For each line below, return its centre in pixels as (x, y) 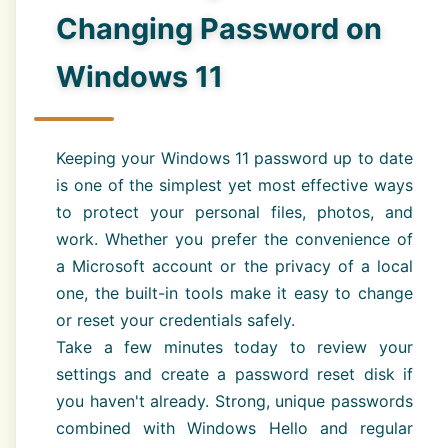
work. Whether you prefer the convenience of (234, 239)
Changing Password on (219, 28)
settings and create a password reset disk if (234, 374)
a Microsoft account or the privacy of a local (234, 266)
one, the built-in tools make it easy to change (234, 293)
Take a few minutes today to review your (234, 347)
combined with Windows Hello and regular (234, 428)
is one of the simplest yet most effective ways (234, 185)
